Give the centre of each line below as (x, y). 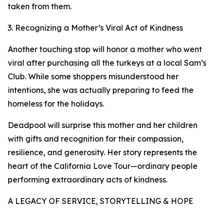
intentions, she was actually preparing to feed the (101, 90)
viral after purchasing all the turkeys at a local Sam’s (107, 63)
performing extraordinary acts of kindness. (88, 180)
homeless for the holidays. (56, 104)
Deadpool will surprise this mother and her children (103, 125)
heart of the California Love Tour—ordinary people (103, 166)
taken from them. (40, 7)
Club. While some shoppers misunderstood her (93, 77)
